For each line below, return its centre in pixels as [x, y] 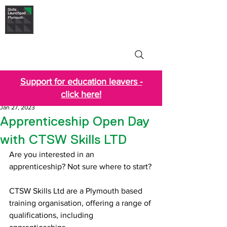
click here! [81, 94]
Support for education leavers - [81, 82]
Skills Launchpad [76, 14]
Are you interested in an [53, 154]
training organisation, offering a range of [81, 203]
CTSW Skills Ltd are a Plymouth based [77, 191]
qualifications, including [52, 215]
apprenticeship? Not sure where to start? [80, 166]
